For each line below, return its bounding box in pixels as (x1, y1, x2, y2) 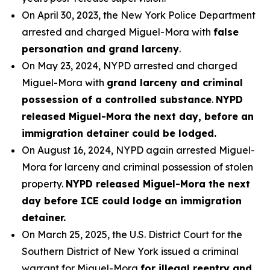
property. (22, 178, 66, 190)
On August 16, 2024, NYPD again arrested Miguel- (22, 144, 255, 156)
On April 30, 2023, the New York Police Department (22, 9, 256, 21)
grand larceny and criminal (107, 77, 243, 89)
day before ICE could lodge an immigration (22, 195, 242, 207)
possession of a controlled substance (22, 93, 212, 105)
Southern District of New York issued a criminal (22, 245, 239, 257)
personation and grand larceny (22, 43, 179, 55)
